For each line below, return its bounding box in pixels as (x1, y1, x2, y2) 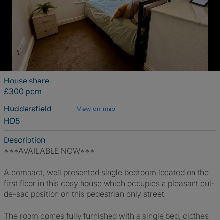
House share (4, 76, 49, 85)
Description (4, 135, 45, 145)
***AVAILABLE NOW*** (4, 146, 95, 156)
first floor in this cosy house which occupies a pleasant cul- (4, 178, 215, 188)
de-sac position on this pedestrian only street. (4, 189, 166, 199)
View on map (77, 105, 115, 112)
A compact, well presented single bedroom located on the (4, 167, 209, 177)
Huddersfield (4, 104, 54, 113)
